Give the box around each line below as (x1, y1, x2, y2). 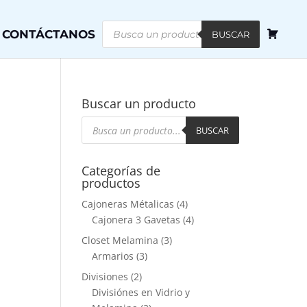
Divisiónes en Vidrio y (92, 286, 191, 299)
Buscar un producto (82, 95, 197, 112)
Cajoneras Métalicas (82, 197, 175, 210)
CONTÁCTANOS (2, 27, 95, 41)
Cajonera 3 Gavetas (92, 213, 181, 226)
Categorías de (82, 162, 161, 179)
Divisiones (82, 270, 129, 283)
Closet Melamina (82, 234, 159, 247)
